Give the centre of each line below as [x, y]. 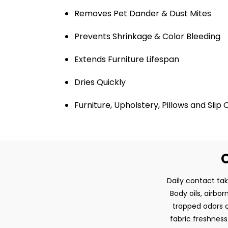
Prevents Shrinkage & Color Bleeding [147, 36]
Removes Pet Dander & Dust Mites [143, 13]
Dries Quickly [101, 82]
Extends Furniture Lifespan [127, 59]
